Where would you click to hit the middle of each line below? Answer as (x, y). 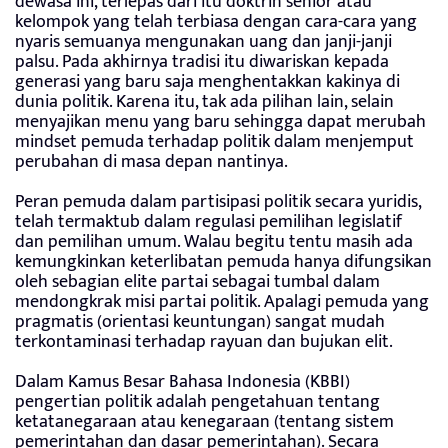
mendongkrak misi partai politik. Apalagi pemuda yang (222, 301)
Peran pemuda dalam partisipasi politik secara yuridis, (218, 201)
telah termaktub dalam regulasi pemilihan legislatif (208, 221)
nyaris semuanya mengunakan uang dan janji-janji (203, 41)
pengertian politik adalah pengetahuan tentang (197, 401)
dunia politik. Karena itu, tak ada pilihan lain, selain (204, 101)
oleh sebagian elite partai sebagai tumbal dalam (197, 281)
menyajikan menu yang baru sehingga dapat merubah (220, 121)
